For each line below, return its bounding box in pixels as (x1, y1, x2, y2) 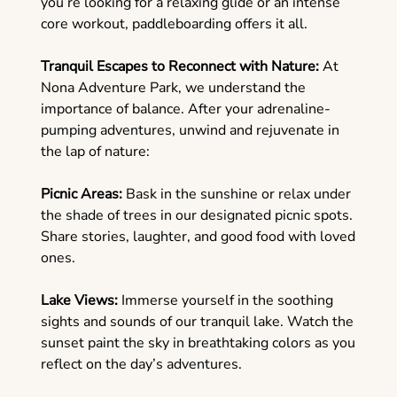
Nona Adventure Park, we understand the (40, 78, 306, 98)
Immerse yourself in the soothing (117, 291, 333, 311)
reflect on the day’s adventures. (40, 354, 242, 375)
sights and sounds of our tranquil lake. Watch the (40, 312, 354, 332)
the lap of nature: (40, 142, 150, 162)
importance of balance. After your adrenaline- (40, 99, 331, 120)
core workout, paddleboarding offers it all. (40, 14, 307, 35)
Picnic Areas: (40, 184, 122, 205)
